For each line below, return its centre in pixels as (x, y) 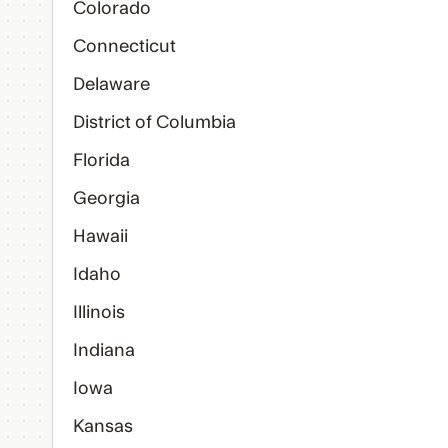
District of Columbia (154, 122)
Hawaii (100, 236)
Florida (101, 160)
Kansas (103, 426)
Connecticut (124, 46)
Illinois (99, 312)
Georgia (106, 198)
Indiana (104, 350)
